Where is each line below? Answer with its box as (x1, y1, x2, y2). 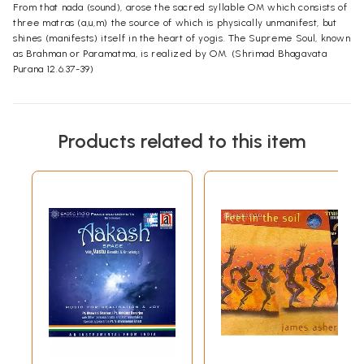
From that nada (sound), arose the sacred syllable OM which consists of (13, 2, 348, 14)
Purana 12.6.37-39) (13, 63, 94, 76)
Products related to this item (58, 129, 305, 154)
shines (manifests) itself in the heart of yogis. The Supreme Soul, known (13, 32, 351, 45)
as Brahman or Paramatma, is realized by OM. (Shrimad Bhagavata (13, 48, 327, 60)
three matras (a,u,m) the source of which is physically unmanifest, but (13, 17, 337, 29)
